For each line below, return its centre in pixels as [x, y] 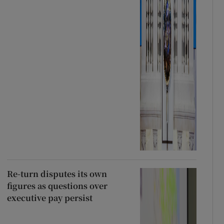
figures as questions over [57, 185]
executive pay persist [49, 197]
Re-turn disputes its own [57, 173]
